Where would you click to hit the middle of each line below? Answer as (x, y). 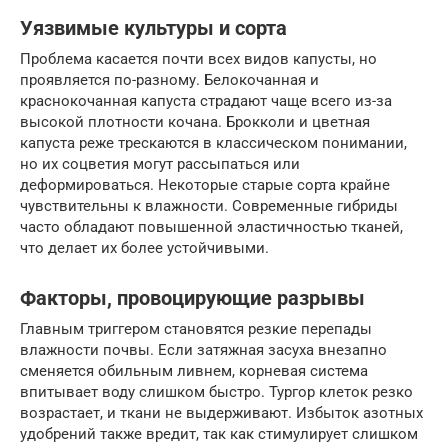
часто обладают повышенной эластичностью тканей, (211, 226)
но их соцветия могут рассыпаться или (160, 163)
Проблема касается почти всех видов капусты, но (198, 58)
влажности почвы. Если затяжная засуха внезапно (203, 349)
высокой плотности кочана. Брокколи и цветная (195, 121)
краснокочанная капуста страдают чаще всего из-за (206, 100)
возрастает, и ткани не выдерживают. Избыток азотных (221, 412)
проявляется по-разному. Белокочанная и (169, 79)
